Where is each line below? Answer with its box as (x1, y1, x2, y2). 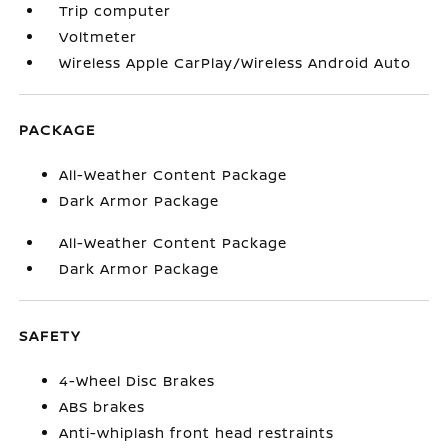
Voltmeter (59, 27, 138, 46)
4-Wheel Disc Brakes (59, 371, 216, 390)
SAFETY (19, 326, 82, 345)
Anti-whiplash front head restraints (59, 423, 335, 442)
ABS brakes (59, 397, 146, 416)
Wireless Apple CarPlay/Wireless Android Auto (59, 53, 412, 72)
